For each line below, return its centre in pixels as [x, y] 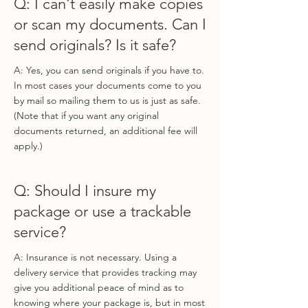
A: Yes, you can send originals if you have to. [109, 70]
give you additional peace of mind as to [99, 287]
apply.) [28, 146]
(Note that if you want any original [86, 115]
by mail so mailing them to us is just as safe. [109, 100]
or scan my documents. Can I [110, 24]
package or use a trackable [102, 211]
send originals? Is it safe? [95, 45]
